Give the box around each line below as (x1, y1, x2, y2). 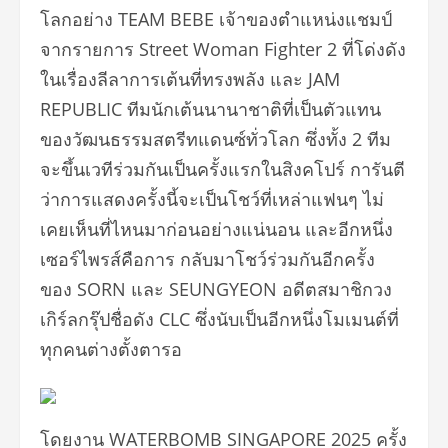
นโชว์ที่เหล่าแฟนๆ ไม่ (216, 187, 384, 211)
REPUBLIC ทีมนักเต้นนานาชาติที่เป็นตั (40, 97, 335, 121)
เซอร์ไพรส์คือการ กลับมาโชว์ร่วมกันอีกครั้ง (40, 247, 375, 271)
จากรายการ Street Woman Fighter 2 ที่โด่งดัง (40, 37, 406, 61)
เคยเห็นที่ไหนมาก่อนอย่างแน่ (40, 217, 265, 241)
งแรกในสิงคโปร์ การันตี (219, 157, 405, 181)
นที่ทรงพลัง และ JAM (178, 67, 340, 91)
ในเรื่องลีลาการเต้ (40, 67, 178, 91)
